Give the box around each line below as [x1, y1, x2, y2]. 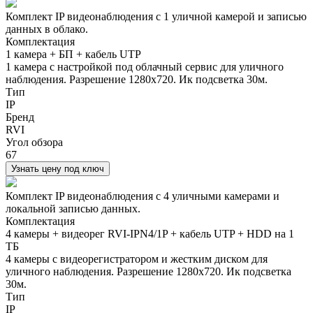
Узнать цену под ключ [11, 163, 104, 174]
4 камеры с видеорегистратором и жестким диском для [6, 252, 268, 265]
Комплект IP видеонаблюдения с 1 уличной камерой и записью [6, 10, 307, 22]
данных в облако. [6, 22, 88, 35]
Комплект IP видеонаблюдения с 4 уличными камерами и [6, 189, 279, 202]
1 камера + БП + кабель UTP [6, 48, 141, 60]
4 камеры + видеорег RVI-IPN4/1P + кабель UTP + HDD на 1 [6, 227, 294, 240]
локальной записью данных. [6, 202, 140, 214]
